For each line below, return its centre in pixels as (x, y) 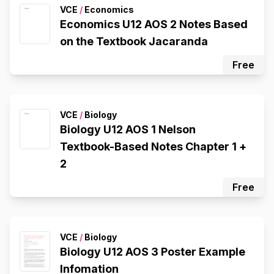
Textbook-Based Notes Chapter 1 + (153, 146)
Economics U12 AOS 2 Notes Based (154, 24)
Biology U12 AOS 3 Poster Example (153, 251)
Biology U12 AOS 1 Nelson (128, 129)
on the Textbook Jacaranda (134, 41)
